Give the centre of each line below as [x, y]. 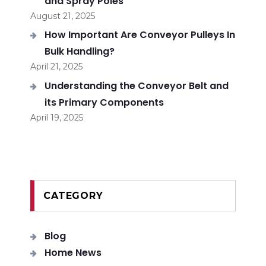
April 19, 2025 [57, 117]
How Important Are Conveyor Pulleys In [140, 35]
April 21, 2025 [57, 67]
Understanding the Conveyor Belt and [137, 85]
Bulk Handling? [80, 52]
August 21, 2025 [63, 16]
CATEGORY [73, 196]
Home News [73, 253]
